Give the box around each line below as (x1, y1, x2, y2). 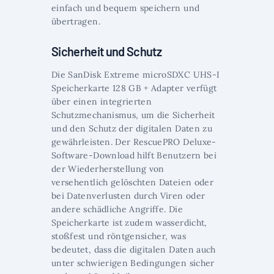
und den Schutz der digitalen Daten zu (51, 123, 212, 135)
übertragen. (51, 16, 100, 28)
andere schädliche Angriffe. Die (51, 204, 183, 215)
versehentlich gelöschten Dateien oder (51, 177, 213, 188)
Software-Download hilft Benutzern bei (51, 150, 217, 161)
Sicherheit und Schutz (51, 44, 161, 59)
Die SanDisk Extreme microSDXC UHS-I (51, 69, 220, 81)
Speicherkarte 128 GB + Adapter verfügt (51, 83, 217, 94)
